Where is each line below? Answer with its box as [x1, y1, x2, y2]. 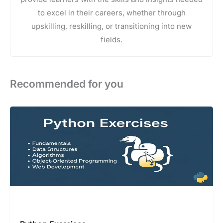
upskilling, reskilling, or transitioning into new [31, 21, 192, 31]
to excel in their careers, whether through [37, 8, 186, 18]
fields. [101, 35, 122, 45]
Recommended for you [10, 78, 123, 91]
